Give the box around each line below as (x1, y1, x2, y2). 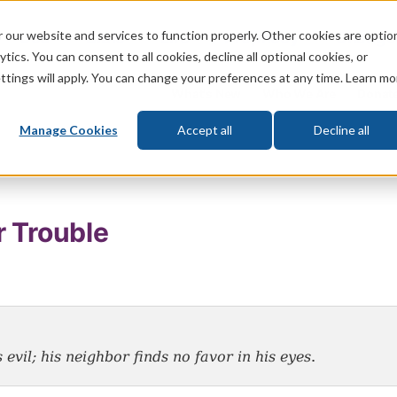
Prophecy (224, 28, 300, 47)
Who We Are (262, 86, 337, 101)
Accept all (177, 122, 232, 138)
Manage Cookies (19, 122, 118, 138)
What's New (171, 86, 242, 101)
